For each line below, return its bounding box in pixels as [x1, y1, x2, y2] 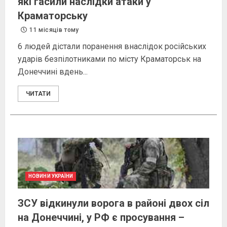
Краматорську [18, 10, 88, 22]
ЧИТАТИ [26, 90, 51, 98]
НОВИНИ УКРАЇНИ [28, 173, 73, 179]
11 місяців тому [28, 26, 79, 34]
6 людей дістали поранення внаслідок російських [18, 42, 206, 52]
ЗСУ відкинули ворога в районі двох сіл [18, 197, 209, 210]
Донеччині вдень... [18, 67, 88, 77]
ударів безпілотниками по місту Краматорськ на [18, 54, 201, 64]
